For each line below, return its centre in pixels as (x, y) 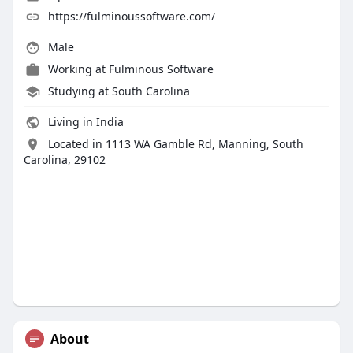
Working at (78, 69)
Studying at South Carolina (119, 91)
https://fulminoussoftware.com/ (131, 17)
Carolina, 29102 (64, 160)
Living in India (84, 122)
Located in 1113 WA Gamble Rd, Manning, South (175, 144)
